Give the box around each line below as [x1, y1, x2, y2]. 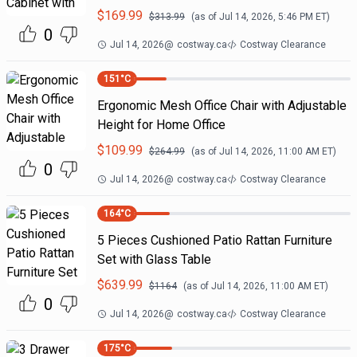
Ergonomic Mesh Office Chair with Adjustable [96, 98, 347, 113]
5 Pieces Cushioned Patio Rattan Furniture [96, 233, 332, 248]
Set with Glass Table [96, 252, 211, 267]
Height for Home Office [96, 117, 226, 132]
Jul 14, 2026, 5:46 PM [218, 11, 313, 22]
